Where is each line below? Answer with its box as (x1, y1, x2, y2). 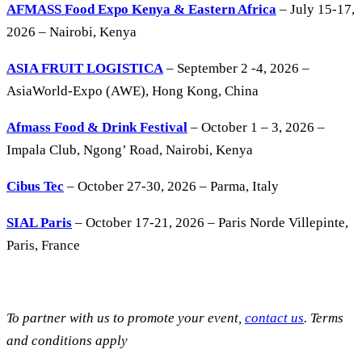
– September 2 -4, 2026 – (163, 61, 309, 77)
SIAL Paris (6, 215, 72, 231)
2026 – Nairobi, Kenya (6, 24, 137, 40)
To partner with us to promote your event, (6, 310, 245, 326)
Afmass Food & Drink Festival (6, 120, 187, 136)
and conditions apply (6, 333, 128, 349)
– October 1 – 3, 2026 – (187, 120, 325, 136)
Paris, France (6, 238, 80, 254)
